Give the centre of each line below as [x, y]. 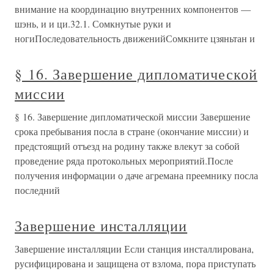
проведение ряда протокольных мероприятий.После [124, 161]
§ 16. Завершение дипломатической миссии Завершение [132, 117]
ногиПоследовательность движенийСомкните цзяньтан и [135, 39]
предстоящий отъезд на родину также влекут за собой [127, 146]
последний [37, 190]
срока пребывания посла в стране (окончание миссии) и [132, 131]
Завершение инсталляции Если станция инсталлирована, [134, 249]
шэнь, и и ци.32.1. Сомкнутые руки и [93, 24]
